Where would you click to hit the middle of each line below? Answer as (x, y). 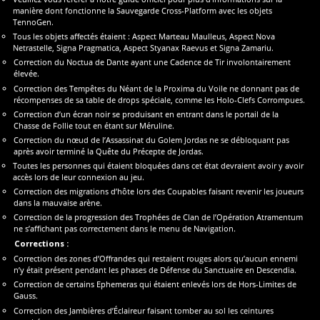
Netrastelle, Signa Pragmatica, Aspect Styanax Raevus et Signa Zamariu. (144, 48)
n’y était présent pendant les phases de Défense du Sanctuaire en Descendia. (155, 270)
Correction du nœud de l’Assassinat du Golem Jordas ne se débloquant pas (152, 139)
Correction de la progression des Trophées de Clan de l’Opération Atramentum (159, 217)
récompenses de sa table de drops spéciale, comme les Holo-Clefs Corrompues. (160, 99)
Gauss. (26, 296)
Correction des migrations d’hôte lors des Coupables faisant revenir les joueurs (159, 191)
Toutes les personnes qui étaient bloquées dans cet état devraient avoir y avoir (159, 166)
